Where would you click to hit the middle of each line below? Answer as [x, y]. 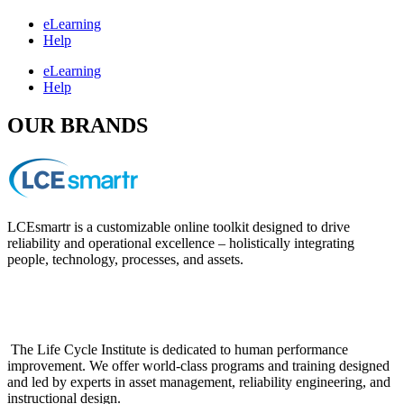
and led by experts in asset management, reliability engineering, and [199, 382]
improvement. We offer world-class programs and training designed [198, 366]
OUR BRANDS [78, 126]
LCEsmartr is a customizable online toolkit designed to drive [179, 227]
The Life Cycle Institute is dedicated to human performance [178, 350]
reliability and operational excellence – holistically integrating [181, 243]
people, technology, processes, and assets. [125, 260]
